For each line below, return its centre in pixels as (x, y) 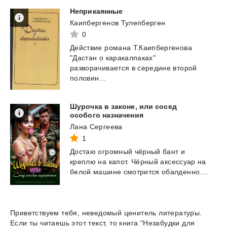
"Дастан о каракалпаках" (113, 58)
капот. (119, 161)
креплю (83, 161)
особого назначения (107, 115)
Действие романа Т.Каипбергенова (131, 47)
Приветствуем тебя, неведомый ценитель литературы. (106, 213)
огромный (115, 151)
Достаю (83, 151)
